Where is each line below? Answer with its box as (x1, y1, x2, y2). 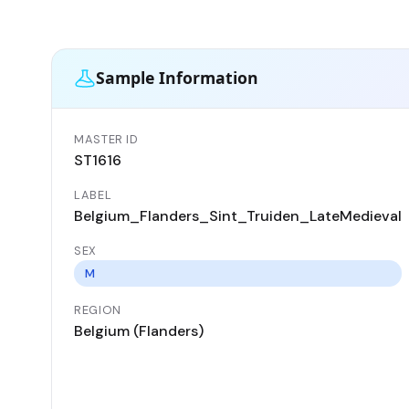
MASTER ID (74, 131, 139, 147)
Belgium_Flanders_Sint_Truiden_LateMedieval (74, 205, 402, 225)
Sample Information (96, 67, 258, 89)
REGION (74, 301, 121, 318)
